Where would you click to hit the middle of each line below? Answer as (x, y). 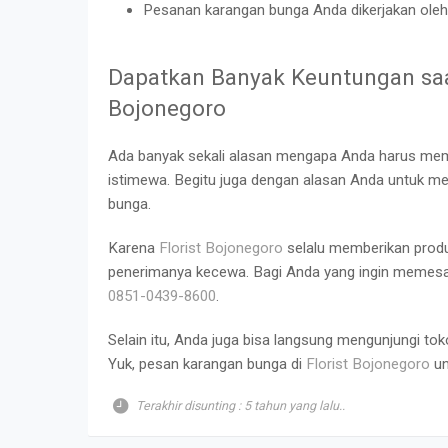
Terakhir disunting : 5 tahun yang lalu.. (239, 405)
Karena (133, 247)
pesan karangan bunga (213, 363)
